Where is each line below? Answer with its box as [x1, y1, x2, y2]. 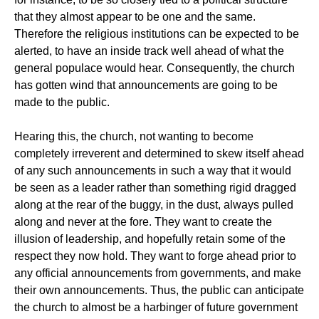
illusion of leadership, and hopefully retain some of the [14, 233, 286, 245]
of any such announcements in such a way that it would [14, 164, 291, 177]
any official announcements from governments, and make [14, 267, 301, 279]
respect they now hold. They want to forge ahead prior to [14, 250, 296, 262]
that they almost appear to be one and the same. [14, 11, 256, 23]
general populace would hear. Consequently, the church [14, 62, 295, 74]
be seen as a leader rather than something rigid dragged [14, 182, 296, 194]
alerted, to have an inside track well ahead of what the [14, 45, 284, 57]
